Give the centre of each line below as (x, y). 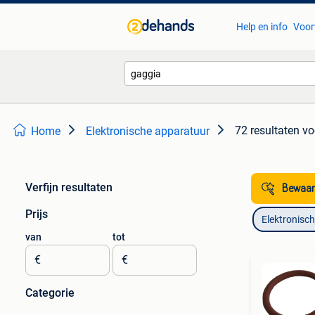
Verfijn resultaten (69, 187)
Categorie (50, 293)
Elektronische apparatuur (148, 131)
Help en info (262, 27)
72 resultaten (267, 130)
